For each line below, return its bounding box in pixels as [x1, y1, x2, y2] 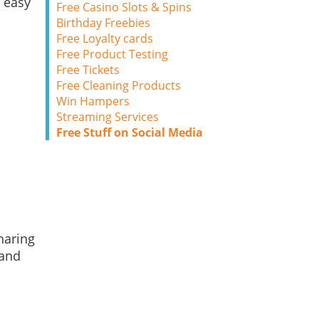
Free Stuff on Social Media [56, 125, 203, 140]
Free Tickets [56, 62, 120, 78]
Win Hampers [56, 93, 130, 109]
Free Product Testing [56, 46, 168, 62]
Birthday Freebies [56, 15, 150, 31]
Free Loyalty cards [56, 31, 153, 46]
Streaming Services [56, 109, 159, 125]
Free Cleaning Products [56, 78, 181, 93]
